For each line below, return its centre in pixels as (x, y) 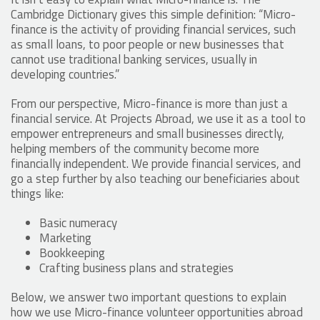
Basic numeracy (78, 223)
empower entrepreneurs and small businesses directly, (147, 134)
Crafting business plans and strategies (136, 268)
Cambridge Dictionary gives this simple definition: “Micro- (153, 15)
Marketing (65, 238)
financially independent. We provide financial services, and (156, 164)
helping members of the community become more (135, 149)
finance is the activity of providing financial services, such (153, 30)
